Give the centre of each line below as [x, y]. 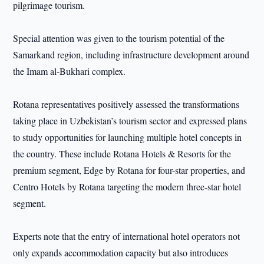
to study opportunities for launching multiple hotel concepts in [128, 137]
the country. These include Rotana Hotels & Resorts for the [122, 154]
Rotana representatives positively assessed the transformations [126, 104]
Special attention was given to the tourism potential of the [119, 38]
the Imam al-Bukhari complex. [70, 71]
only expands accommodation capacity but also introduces [121, 253]
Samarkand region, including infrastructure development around [131, 55]
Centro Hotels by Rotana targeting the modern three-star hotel [127, 187]
